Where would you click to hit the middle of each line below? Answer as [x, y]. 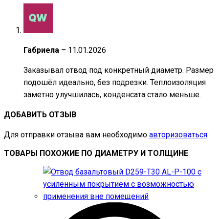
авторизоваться [178, 135]
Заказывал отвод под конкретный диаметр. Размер [119, 70]
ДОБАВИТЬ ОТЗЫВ [40, 115]
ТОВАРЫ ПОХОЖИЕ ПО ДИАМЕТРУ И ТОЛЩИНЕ [96, 153]
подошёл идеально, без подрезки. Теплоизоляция [115, 83]
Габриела [42, 50]
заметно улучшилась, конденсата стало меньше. [112, 95]
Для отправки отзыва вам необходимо [77, 135]
